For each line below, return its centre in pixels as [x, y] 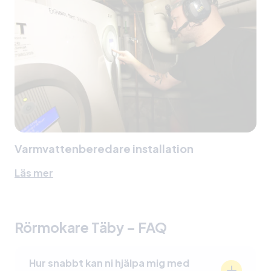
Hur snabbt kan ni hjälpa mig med [109, 263]
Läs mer [34, 173]
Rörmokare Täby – [76, 227]
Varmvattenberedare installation [104, 149]
